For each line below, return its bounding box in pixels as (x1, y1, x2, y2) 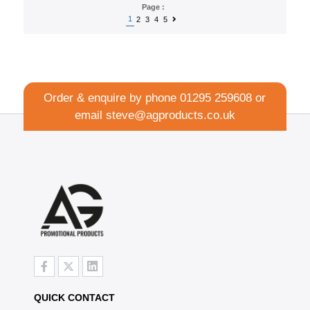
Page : (141, 2, 165, 11)
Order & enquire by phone (44, 91, 181, 104)
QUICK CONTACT (33, 291, 115, 303)
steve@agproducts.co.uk (105, 108, 235, 122)
